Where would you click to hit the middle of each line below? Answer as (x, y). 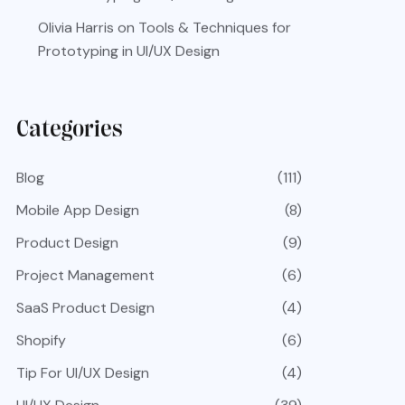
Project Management (85, 275)
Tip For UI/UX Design (83, 373)
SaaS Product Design (85, 308)
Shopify (41, 340)
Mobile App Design (78, 210)
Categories (70, 129)
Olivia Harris (76, 28)
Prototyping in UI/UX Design (129, 51)
